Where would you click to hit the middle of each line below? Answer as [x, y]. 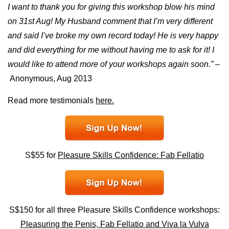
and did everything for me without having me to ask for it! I [111, 50]
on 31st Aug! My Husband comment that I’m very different [110, 21]
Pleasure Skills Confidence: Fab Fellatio [131, 155]
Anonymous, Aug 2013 [50, 78]
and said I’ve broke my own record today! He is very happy [113, 35]
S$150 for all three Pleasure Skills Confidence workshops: [114, 210]
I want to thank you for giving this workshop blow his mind [111, 7]
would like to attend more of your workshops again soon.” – [114, 64]
